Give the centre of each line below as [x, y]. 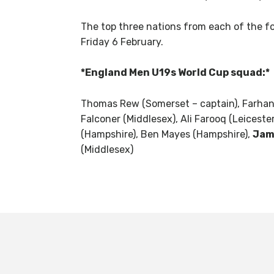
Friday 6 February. [122, 42]
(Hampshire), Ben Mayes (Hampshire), [167, 135]
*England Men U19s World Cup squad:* [175, 73]
